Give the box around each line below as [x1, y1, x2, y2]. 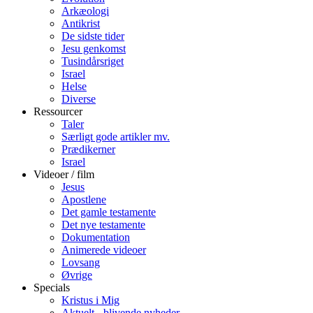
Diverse [61, 93, 96, 105]
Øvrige [61, 269, 92, 281]
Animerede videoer [61, 244, 146, 256]
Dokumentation [61, 231, 130, 243]
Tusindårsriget [61, 55, 124, 67]
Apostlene [61, 194, 106, 205]
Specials [34, 282, 70, 293]
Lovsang [61, 256, 100, 268]
